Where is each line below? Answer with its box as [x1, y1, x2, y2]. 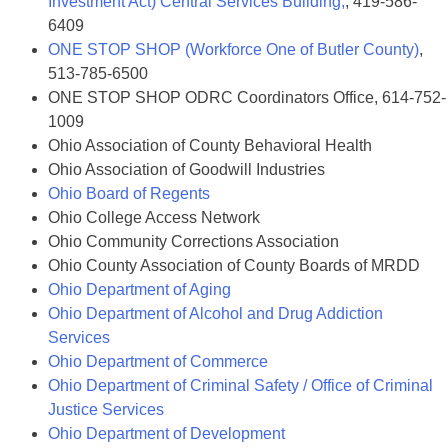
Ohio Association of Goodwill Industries [48, 161, 325, 178]
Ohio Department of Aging [48, 281, 231, 298]
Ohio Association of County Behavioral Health [48, 137, 372, 154]
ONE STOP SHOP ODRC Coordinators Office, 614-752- [48, 89, 446, 106]
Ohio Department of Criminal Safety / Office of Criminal [48, 377, 433, 394]
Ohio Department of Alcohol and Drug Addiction [48, 305, 383, 322]
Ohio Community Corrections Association [48, 233, 339, 250]
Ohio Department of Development [48, 425, 285, 442]
